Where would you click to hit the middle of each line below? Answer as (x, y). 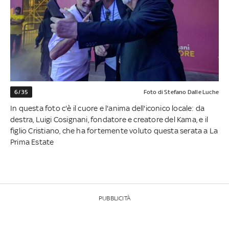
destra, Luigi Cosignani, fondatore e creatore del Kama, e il (109, 119)
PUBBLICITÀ (114, 198)
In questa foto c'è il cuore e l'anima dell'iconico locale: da (108, 108)
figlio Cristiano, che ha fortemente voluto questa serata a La (114, 130)
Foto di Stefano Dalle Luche (181, 92)
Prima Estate (32, 142)
